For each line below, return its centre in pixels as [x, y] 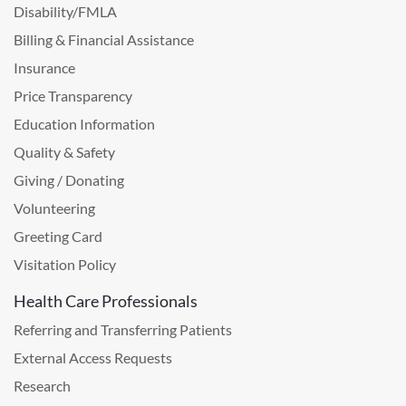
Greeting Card [58, 236]
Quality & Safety [64, 151]
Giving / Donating [69, 179]
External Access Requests [93, 357]
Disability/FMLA [65, 11]
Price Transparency [73, 95]
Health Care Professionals [106, 300]
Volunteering [54, 208]
